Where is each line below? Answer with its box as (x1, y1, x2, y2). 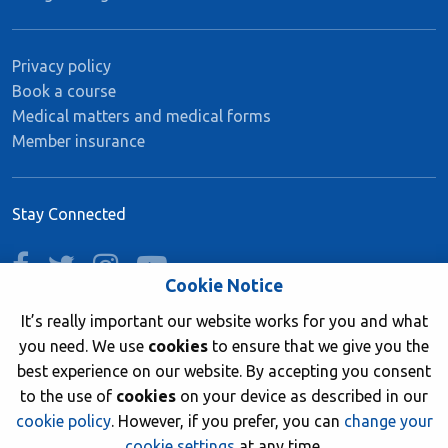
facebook (43, 253, 111, 272)
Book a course (12, 81, 116, 100)
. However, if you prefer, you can (110, 412, 344, 430)
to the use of (20, 387, 116, 405)
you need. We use (19, 337, 148, 355)
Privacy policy (12, 56, 111, 75)
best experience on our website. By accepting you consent (17, 362, 431, 380)
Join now (38, 339, 110, 358)
